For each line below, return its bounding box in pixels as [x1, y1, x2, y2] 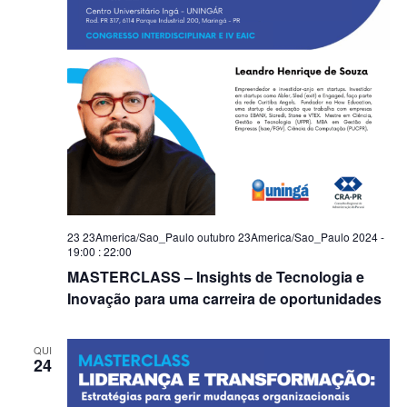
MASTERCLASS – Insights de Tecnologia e [66, 266, 364, 287]
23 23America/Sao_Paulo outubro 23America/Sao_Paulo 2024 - [66, 229, 384, 244]
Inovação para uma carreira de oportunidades [66, 288, 382, 309]
